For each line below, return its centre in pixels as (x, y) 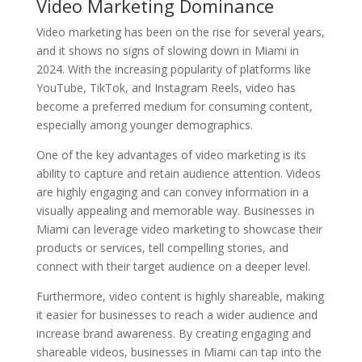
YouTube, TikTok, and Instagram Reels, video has (166, 88)
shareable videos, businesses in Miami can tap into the (179, 352)
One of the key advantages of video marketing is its (171, 155)
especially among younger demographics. (144, 125)
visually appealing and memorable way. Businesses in (175, 210)
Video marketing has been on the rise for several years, (180, 32)
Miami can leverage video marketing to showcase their (179, 229)
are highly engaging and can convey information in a (172, 192)
